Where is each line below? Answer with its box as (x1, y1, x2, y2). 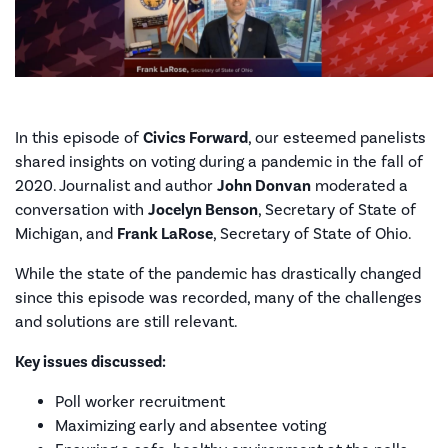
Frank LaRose (117, 224, 213, 245)
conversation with (15, 200, 148, 220)
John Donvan (217, 176, 311, 197)
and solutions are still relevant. (15, 312, 238, 332)
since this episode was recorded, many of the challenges (15, 288, 422, 308)
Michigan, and (15, 224, 117, 244)
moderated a (311, 176, 408, 196)
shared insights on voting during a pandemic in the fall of (15, 152, 423, 172)
